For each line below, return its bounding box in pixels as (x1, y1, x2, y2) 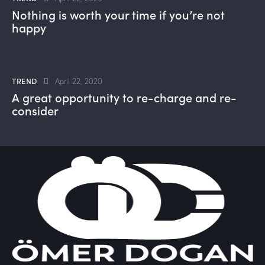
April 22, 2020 (54, 76, 102, 86)
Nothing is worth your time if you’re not (12, 6, 225, 23)
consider (12, 102, 59, 119)
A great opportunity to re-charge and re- (12, 89, 237, 106)
